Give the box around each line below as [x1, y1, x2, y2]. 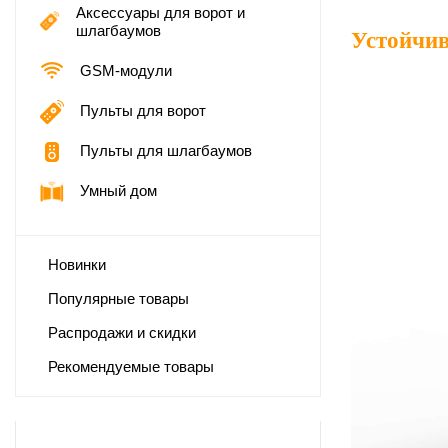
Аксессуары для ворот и [75, 3, 245, 21]
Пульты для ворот [80, 101, 206, 119]
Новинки [48, 255, 106, 273]
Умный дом [80, 181, 157, 199]
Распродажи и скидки [48, 323, 196, 341]
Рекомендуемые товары [48, 357, 214, 375]
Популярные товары [48, 289, 189, 307]
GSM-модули [80, 61, 172, 79]
